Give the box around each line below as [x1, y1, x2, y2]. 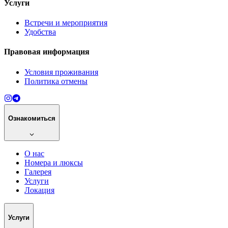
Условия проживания [24, 67, 98, 76]
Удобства [24, 27, 56, 37]
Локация [24, 186, 54, 195]
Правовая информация [4, 47, 90, 56]
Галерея [24, 167, 51, 177]
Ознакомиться [8, 115, 55, 123]
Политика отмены [24, 76, 88, 85]
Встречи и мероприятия [24, 18, 107, 27]
